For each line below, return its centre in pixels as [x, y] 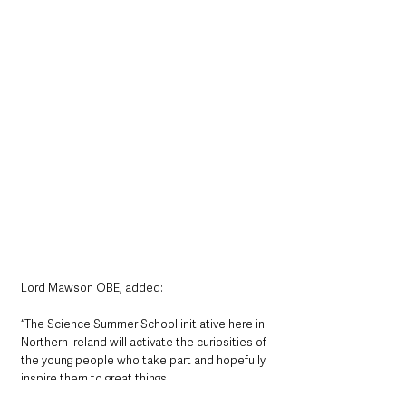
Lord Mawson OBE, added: [93, 288]
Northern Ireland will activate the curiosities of [145, 343]
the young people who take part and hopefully [145, 361]
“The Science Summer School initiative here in [144, 324]
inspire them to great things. [95, 379]
